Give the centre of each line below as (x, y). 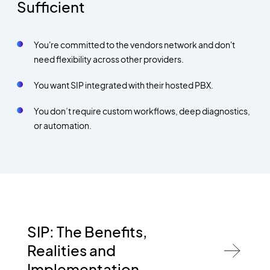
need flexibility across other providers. (108, 59)
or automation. (62, 126)
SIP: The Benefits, (87, 232)
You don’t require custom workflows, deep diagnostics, (142, 111)
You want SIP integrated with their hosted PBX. (123, 85)
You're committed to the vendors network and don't (134, 45)
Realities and (71, 250)
